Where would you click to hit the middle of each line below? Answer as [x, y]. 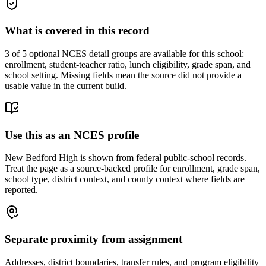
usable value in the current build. [66, 85]
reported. [21, 190]
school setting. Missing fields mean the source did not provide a [123, 75]
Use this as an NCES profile [72, 135]
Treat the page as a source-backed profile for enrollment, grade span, [132, 169]
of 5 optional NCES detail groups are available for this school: [127, 53]
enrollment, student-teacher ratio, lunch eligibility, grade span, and [128, 64]
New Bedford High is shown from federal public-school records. [126, 158]
